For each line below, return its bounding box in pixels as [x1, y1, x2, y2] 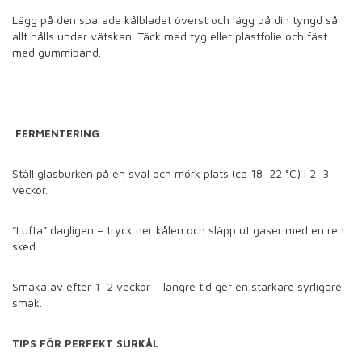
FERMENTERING [12, 127, 99, 141]
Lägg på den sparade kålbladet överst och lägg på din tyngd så [12, 13, 338, 27]
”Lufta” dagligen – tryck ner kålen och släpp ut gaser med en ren [12, 223, 344, 238]
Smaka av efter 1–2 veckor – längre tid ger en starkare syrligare [12, 280, 342, 294]
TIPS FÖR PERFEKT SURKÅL [12, 337, 159, 351]
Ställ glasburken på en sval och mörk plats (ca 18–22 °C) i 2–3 [12, 166, 329, 181]
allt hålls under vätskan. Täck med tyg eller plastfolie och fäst [12, 29, 327, 44]
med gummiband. [12, 45, 107, 60]
